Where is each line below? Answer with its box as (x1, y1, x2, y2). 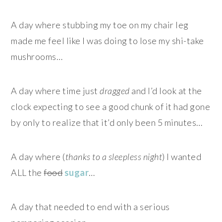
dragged (100, 85, 130, 97)
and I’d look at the (129, 85, 202, 97)
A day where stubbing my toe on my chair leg (11, 19, 189, 31)
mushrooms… (11, 51, 63, 62)
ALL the (11, 167, 44, 178)
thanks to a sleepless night (65, 151, 163, 163)
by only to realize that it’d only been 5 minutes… (11, 117, 203, 128)
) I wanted (162, 151, 202, 163)
